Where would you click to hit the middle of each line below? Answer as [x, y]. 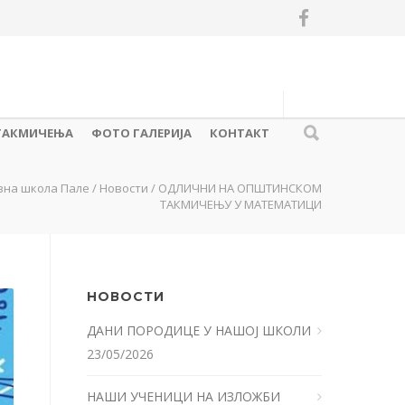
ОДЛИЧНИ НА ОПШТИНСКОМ [240, 188]
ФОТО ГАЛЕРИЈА [141, 133]
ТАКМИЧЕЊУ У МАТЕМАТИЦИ [241, 204]
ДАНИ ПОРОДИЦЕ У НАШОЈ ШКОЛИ [201, 330]
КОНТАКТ [240, 133]
